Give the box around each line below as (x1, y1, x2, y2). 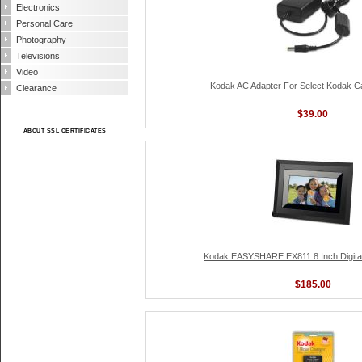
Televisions (16, 51, 60, 61)
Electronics (16, 2, 60, 12)
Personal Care (16, 19, 73, 28)
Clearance (16, 83, 57, 93)
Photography (16, 35, 66, 44)
